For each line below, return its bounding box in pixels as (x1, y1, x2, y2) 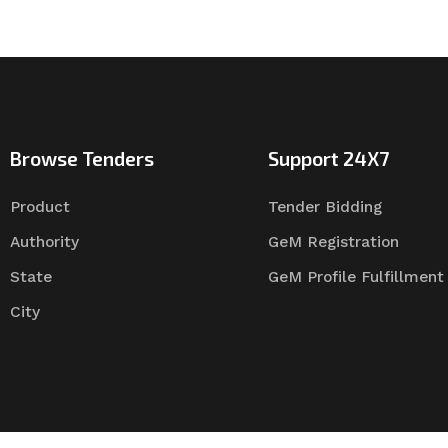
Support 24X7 (267, 146, 389, 170)
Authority (9, 232, 79, 251)
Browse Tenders (9, 146, 154, 170)
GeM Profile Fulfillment (267, 267, 444, 286)
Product (9, 197, 70, 216)
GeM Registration (267, 232, 399, 251)
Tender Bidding (267, 197, 382, 216)
